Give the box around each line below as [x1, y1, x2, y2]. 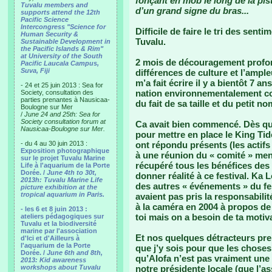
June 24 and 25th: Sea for [24, 110, 100, 118]
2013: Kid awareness [21, 256, 86, 263]
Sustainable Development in [21, 38, 110, 45]
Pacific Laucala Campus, [21, 59, 99, 67]
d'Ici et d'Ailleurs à [21, 234, 80, 242]
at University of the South [21, 52, 103, 59]
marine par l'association [21, 227, 97, 234]
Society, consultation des [21, 89, 93, 96]
